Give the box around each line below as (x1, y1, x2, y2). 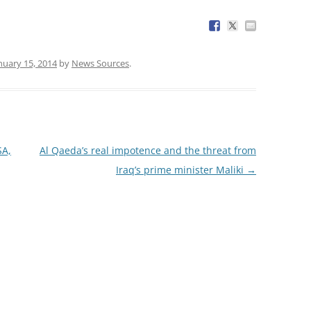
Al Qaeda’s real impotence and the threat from (39, 143, 256, 157)
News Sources (72, 56, 129, 69)
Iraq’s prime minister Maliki (115, 162, 246, 176)
